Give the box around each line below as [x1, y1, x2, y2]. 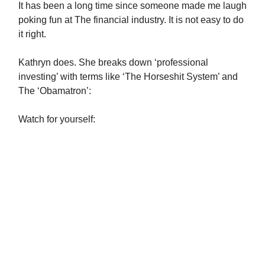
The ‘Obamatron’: [18, 86, 91, 96]
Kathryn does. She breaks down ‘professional [18, 57, 208, 67]
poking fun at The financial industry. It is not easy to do [18, 15, 244, 25]
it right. [18, 29, 46, 39]
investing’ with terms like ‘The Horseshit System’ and [18, 72, 238, 82]
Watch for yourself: [18, 114, 95, 124]
